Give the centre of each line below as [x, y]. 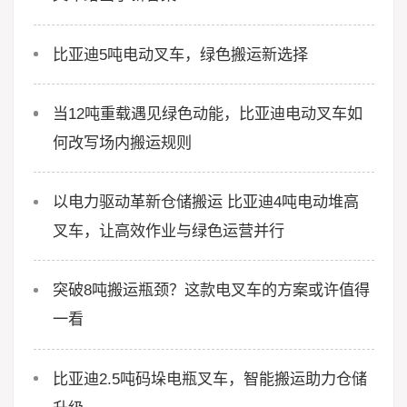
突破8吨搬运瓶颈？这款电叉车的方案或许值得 [211, 290]
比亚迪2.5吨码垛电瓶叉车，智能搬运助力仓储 [210, 378]
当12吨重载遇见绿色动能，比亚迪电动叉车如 [208, 113]
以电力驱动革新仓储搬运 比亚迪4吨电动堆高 [206, 202]
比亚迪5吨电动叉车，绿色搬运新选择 [180, 54]
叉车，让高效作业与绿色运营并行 [169, 231]
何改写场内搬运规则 [122, 142]
